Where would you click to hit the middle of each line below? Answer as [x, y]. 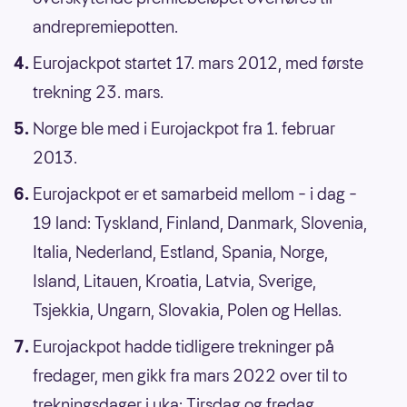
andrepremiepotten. [105, 27]
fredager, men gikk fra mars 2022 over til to [190, 376]
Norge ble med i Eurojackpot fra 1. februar [184, 129]
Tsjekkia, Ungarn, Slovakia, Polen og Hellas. [187, 311]
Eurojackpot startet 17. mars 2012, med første [198, 64]
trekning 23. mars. [98, 93]
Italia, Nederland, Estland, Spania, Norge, [180, 253]
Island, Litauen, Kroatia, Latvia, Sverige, [174, 282]
